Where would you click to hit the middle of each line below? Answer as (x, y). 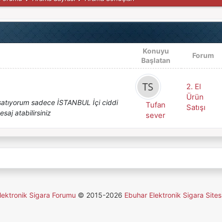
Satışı (196, 107)
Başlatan (156, 60)
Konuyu (156, 51)
